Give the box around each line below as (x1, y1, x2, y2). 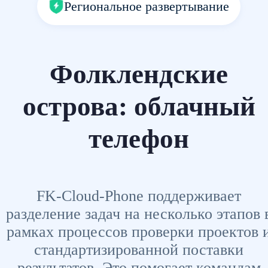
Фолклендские (50, 59, 228, 90)
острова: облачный (22, 92, 255, 122)
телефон (89, 124, 189, 154)
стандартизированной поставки (34, 240, 243, 258)
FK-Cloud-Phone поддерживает (36, 187, 241, 205)
